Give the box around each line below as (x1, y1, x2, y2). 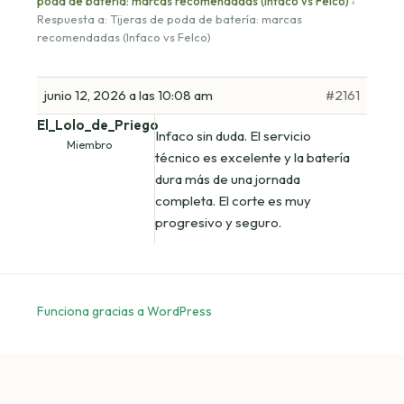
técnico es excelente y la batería (155, 148, 351, 166)
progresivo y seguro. (155, 213, 282, 231)
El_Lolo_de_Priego (37, 115, 160, 133)
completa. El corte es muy (155, 191, 312, 209)
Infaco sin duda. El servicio (155, 126, 312, 144)
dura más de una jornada (155, 170, 301, 188)
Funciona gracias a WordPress (37, 302, 213, 319)
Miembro (66, 137, 112, 151)
